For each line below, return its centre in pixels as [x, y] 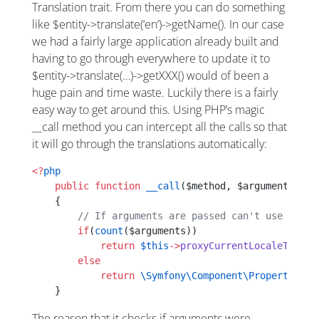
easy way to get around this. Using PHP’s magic [148, 110]
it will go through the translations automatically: [150, 144]
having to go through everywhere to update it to [151, 59]
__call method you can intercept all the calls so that [159, 127]
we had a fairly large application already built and [156, 42]
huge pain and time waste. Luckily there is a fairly [155, 93]
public [61, 186]
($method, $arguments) [240, 186]
